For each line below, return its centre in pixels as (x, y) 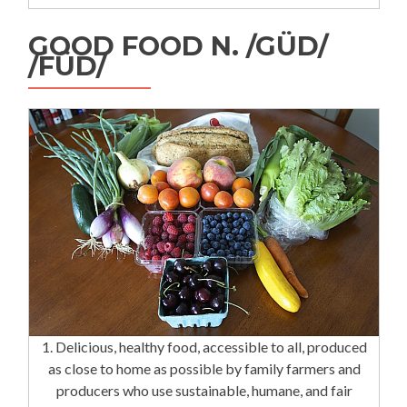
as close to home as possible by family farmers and (204, 368)
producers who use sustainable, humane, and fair (204, 390)
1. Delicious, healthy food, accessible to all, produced (204, 346)
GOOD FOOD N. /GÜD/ (178, 46)
